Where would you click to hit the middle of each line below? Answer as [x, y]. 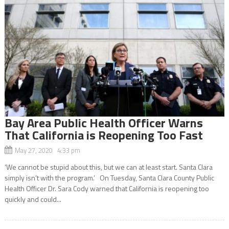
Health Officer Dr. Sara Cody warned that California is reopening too [107, 188]
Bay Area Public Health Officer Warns [104, 122]
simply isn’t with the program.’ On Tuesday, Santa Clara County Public [109, 177]
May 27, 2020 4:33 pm [47, 150]
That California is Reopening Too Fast [104, 135]
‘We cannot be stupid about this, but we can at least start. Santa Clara [108, 167]
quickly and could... [33, 199]
